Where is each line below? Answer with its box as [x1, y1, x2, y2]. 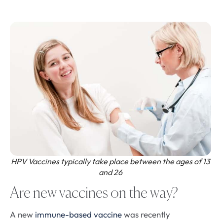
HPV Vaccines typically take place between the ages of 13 [11, 156, 210, 167]
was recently [122, 209, 170, 220]
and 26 [99, 167, 122, 178]
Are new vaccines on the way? [10, 186, 178, 202]
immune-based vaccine [35, 209, 122, 220]
